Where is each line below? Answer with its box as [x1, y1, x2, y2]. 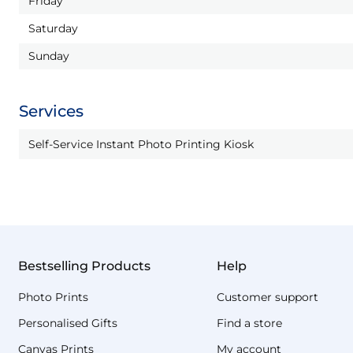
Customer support [217, 290, 319, 304]
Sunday [28, 49, 69, 63]
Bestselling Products [18, 258, 150, 273]
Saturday [28, 21, 78, 35]
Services [19, 102, 84, 121]
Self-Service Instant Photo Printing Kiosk [28, 137, 254, 151]
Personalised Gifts [18, 316, 117, 330]
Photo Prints [18, 290, 88, 304]
